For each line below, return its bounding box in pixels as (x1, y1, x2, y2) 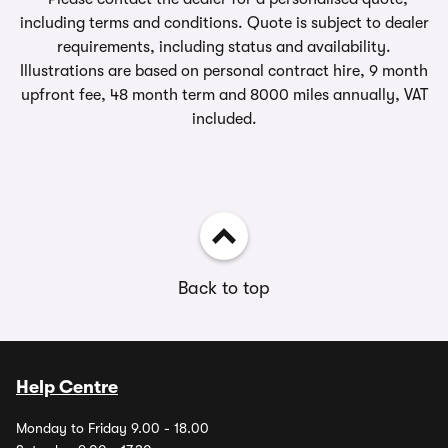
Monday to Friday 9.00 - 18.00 (16, 420, 209, 436)
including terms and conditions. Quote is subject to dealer (19, 14, 429, 32)
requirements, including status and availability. (57, 38, 391, 56)
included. (191, 110, 257, 128)
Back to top (178, 278, 270, 298)
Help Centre (16, 377, 118, 397)
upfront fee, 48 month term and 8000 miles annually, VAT (20, 86, 428, 104)
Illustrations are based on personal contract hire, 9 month (20, 62, 428, 80)
